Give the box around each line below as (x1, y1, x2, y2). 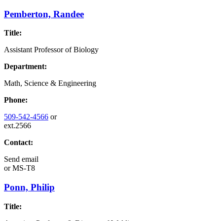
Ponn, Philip (4, 182, 55, 193)
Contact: (4, 138, 33, 147)
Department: (4, 62, 47, 71)
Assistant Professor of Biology (4, 45, 99, 54)
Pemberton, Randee (4, 8, 84, 19)
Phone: (4, 96, 28, 105)
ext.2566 (4, 121, 31, 130)
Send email (4, 155, 38, 164)
